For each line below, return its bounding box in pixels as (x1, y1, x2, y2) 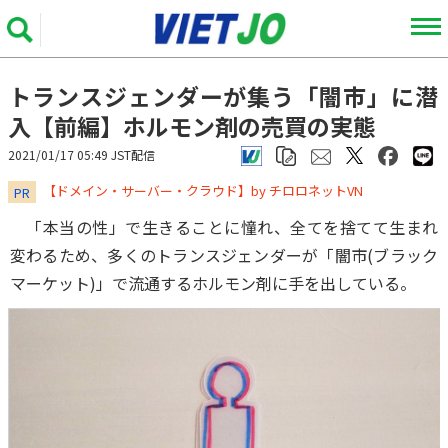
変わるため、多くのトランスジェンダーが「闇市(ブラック (10, 243, 438, 267)
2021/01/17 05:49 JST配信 (8, 146, 155, 163)
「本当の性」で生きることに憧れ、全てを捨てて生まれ (10, 215, 438, 239)
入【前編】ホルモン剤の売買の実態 (8, 109, 376, 143)
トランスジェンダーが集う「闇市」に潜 (8, 79, 438, 113)
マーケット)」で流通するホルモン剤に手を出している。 (10, 271, 416, 295)
